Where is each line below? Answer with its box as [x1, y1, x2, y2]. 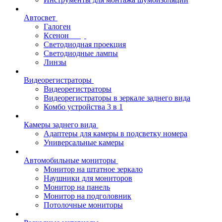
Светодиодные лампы [44, 49, 118, 57]
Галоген [44, 22, 71, 31]
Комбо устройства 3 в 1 [44, 102, 123, 111]
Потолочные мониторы [44, 200, 123, 209]
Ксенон [44, 31, 69, 40]
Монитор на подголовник [44, 191, 131, 200]
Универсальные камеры [44, 138, 124, 147]
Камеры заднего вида [24, 120, 96, 129]
